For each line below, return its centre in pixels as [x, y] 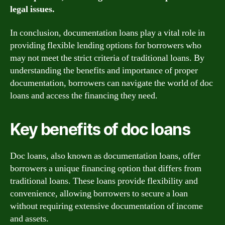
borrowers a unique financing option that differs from [106, 168]
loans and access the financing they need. [84, 96]
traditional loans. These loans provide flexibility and [104, 181]
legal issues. [32, 9]
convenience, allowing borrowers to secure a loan [99, 194]
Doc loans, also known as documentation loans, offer [105, 156]
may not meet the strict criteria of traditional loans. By [107, 58]
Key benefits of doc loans [100, 129]
